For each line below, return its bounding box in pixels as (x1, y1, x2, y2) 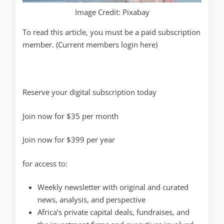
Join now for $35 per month (22, 110, 118, 121)
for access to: (22, 158, 67, 168)
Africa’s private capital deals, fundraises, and (37, 207, 189, 217)
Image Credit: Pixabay (74, 7, 149, 17)
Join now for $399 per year (22, 134, 115, 145)
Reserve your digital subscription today (22, 87, 156, 97)
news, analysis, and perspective (37, 194, 145, 205)
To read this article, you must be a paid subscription (22, 27, 200, 37)
